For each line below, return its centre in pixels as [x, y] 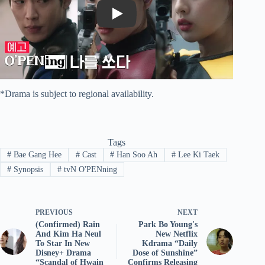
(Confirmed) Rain [68, 224]
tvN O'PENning [89, 169]
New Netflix [177, 234]
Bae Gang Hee [36, 155]
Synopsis [27, 169]
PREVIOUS [54, 212]
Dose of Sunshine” [165, 253]
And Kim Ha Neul [68, 234]
